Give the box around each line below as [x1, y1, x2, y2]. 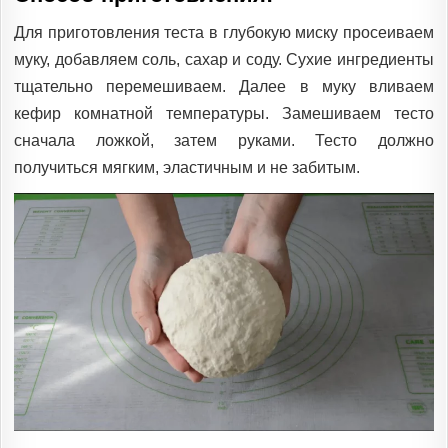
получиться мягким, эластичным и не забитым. [14, 159, 360, 177]
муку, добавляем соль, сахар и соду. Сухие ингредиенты [14, 51, 434, 69]
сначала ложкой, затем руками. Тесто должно [14, 132, 434, 150]
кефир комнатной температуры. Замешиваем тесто [14, 105, 434, 123]
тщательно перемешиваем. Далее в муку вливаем [14, 78, 434, 96]
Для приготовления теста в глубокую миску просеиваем [14, 24, 434, 42]
